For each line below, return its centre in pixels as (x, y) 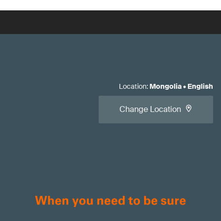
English (200, 86)
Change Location (150, 109)
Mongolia (166, 86)
